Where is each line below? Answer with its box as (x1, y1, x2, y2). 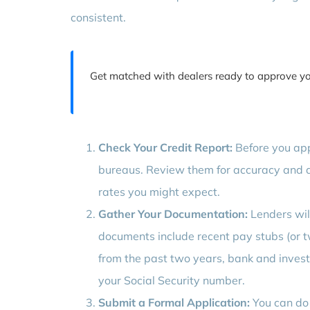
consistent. (70, 10, 126, 24)
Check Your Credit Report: (98, 140, 232, 154)
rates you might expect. (98, 184, 220, 199)
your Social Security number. (98, 273, 245, 287)
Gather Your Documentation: (98, 206, 248, 221)
